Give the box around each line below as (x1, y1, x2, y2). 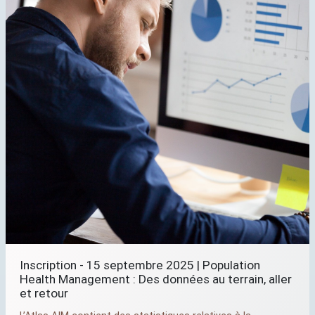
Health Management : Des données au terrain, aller (20, 271, 292, 287)
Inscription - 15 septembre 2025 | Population (20, 257, 260, 273)
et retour (20, 285, 68, 301)
